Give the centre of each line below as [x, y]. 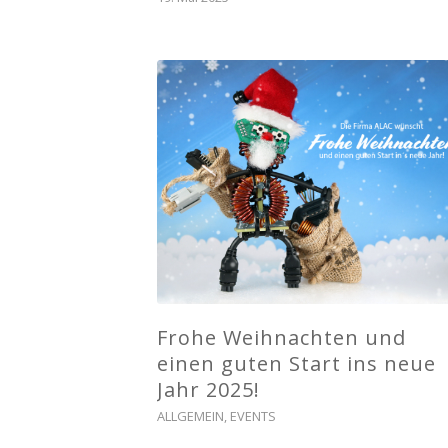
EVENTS [253, 416]
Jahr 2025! [208, 390]
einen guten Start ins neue [296, 364]
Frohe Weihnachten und [281, 338]
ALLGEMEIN [190, 416]
